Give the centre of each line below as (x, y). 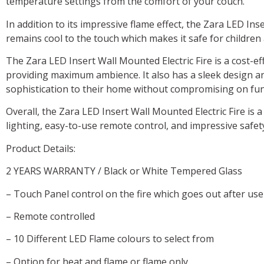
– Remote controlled (50, 216)
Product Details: (41, 148)
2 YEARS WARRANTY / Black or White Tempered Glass (124, 171)
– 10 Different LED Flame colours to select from (110, 239)
